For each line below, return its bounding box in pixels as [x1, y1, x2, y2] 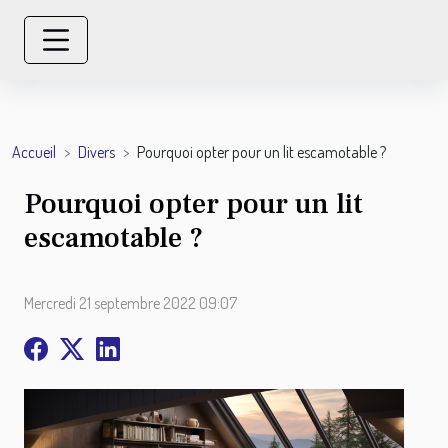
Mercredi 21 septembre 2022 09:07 [24, 293, 237, 314]
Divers [78, 141, 115, 162]
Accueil [12, 141, 56, 162]
